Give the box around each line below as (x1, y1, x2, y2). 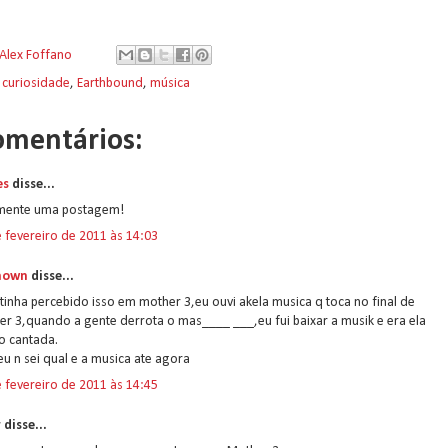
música (150, 76, 190, 91)
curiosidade (2, 76, 70, 91)
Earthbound (77, 76, 143, 91)
